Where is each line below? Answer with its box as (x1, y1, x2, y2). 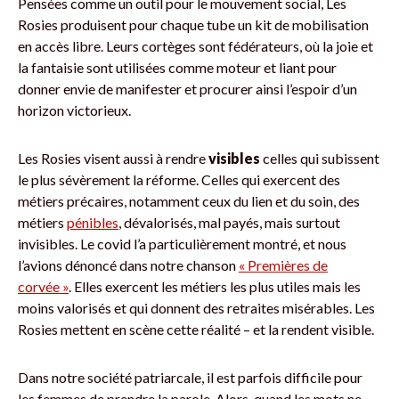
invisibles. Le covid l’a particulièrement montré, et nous (18, 234, 346, 252)
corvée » (18, 277, 69, 295)
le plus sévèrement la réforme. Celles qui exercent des (18, 170, 340, 188)
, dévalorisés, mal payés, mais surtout (118, 213, 340, 231)
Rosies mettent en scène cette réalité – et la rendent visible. (18, 320, 374, 338)
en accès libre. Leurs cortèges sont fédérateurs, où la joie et (18, 37, 373, 54)
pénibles (67, 213, 118, 231)
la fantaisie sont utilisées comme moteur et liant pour (18, 58, 337, 76)
